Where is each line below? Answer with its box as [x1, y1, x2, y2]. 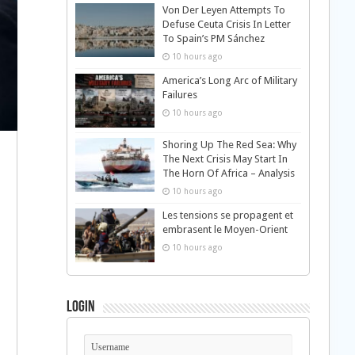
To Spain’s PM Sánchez [162, 32, 265, 44]
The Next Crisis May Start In [162, 153, 288, 166]
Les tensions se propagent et [162, 209, 293, 222]
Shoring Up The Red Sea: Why [162, 139, 296, 151]
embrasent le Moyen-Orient [162, 223, 288, 236]
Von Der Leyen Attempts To [162, 4, 285, 16]
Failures [162, 89, 197, 101]
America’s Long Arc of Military [162, 74, 297, 86]
